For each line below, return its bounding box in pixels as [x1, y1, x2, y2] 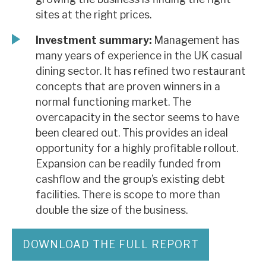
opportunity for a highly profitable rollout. [36, 142, 238, 155]
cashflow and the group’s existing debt [36, 173, 225, 186]
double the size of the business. [36, 204, 188, 217]
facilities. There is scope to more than [36, 188, 220, 201]
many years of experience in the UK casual [36, 49, 242, 62]
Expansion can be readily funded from [36, 157, 221, 170]
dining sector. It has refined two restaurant [36, 65, 246, 78]
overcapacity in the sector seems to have [36, 111, 239, 124]
